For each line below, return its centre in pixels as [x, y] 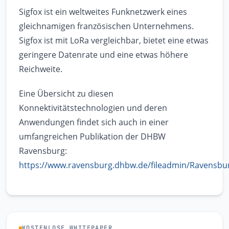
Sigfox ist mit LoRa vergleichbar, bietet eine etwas [114, 41]
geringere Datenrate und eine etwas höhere [104, 55]
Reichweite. [41, 69]
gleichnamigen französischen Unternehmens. [106, 26]
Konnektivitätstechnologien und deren [93, 108]
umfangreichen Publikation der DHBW [92, 137]
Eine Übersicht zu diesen [66, 94]
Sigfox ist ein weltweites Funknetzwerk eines [103, 12]
